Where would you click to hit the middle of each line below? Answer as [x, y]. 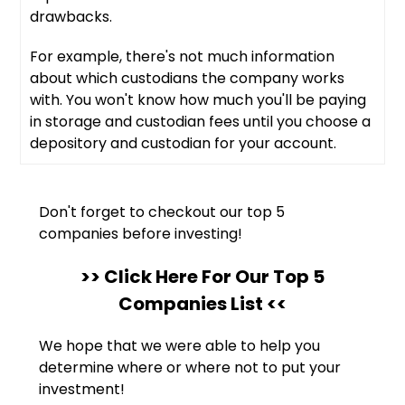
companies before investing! [141, 234]
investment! [82, 390]
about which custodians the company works [188, 79]
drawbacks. [71, 17]
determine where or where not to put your [190, 368]
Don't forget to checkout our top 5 [162, 212]
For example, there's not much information [183, 57]
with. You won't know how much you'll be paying [198, 100]
